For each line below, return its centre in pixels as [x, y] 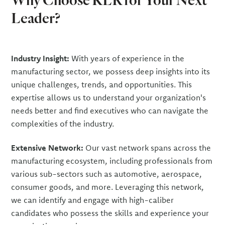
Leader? [36, 17]
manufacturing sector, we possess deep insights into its [111, 71]
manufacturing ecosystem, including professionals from [112, 160]
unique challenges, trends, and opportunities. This [102, 84]
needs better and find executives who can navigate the [110, 110]
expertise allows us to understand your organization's [109, 97]
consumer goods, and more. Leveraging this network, [108, 187]
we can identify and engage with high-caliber [93, 200]
